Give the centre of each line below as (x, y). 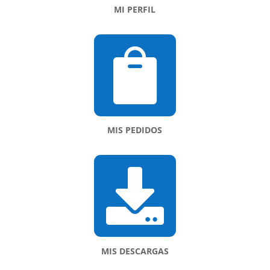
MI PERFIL (135, 9)
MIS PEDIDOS (135, 130)
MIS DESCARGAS (135, 251)
